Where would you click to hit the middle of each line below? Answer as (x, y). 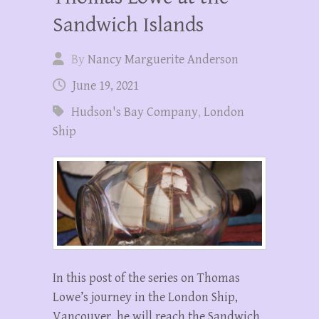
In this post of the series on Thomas (146, 278)
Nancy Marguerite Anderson (163, 59)
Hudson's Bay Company (135, 112)
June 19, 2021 (106, 85)
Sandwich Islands (128, 25)
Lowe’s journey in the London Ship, (145, 297)
